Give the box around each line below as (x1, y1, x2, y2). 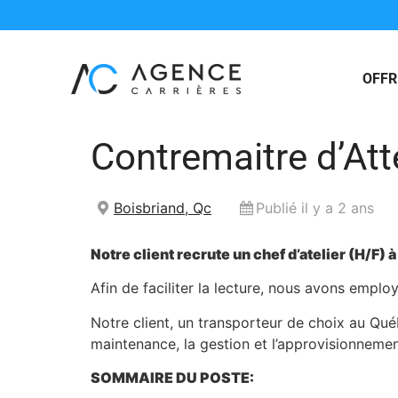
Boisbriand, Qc (114, 199, 211, 217)
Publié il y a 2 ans (256, 199, 374, 217)
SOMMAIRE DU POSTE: (91, 369, 254, 387)
